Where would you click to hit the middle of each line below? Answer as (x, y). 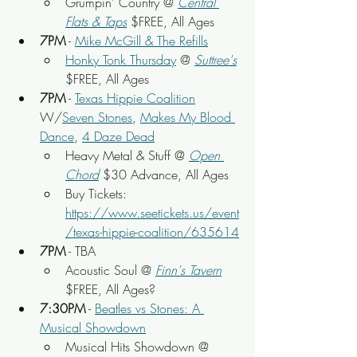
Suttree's (216, 60)
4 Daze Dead (118, 136)
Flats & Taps (96, 22)
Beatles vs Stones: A (149, 308)
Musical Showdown (93, 328)
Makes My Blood (188, 117)
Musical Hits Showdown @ (139, 347)
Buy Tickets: (98, 194)
